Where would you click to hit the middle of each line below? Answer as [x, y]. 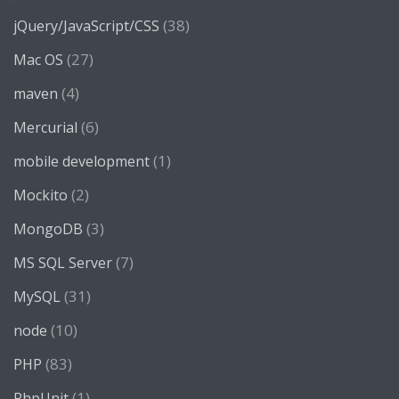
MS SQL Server [63, 263]
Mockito [41, 195]
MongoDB [48, 229]
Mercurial [45, 127]
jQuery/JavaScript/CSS [86, 26]
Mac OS [38, 60]
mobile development [81, 161]
